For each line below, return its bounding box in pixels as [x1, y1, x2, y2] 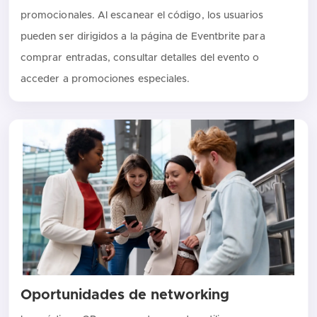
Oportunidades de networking [21, 288, 229, 303]
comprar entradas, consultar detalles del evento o [21, 53, 260, 64]
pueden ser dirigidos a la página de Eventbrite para [21, 32, 265, 42]
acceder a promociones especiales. [21, 74, 190, 85]
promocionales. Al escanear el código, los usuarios [21, 11, 264, 21]
